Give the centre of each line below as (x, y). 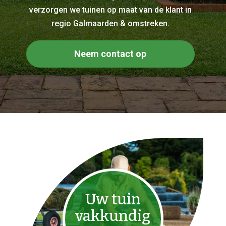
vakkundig (113, 216)
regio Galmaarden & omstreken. (110, 23)
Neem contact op (110, 54)
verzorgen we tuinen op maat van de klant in (110, 10)
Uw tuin (113, 199)
